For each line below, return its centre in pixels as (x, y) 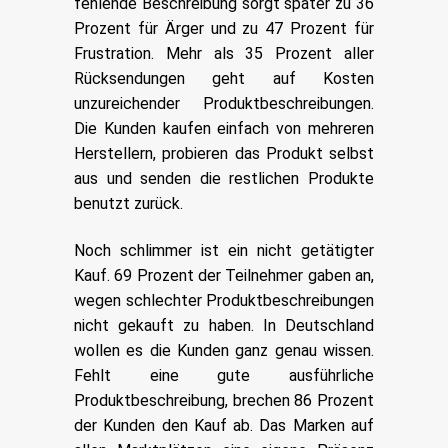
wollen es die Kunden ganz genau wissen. (224, 350)
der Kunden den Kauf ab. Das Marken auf (224, 425)
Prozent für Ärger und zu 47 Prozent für (224, 28)
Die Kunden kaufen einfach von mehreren (224, 128)
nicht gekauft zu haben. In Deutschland (224, 325)
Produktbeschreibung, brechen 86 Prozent (224, 400)
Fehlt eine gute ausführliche (224, 375)
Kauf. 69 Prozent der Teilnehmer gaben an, (224, 275)
